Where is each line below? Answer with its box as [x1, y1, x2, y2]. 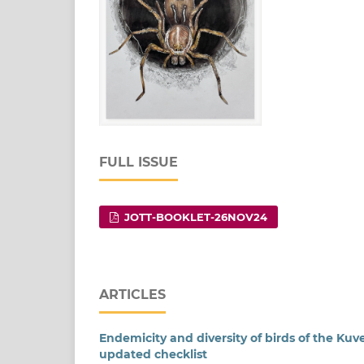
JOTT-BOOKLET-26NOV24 [121, 210, 268, 224]
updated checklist [99, 347, 207, 362]
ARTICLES [99, 287, 166, 303]
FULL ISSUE [99, 154, 178, 171]
